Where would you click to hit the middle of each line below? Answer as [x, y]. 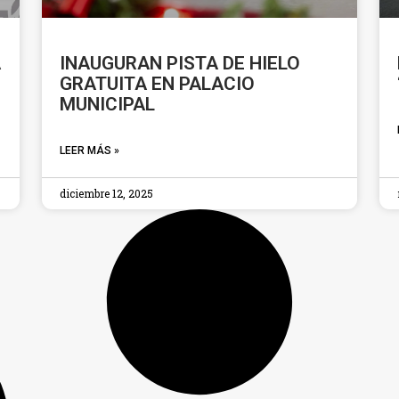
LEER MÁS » [90, 151]
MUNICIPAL [108, 105]
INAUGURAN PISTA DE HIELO [180, 64]
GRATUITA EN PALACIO [158, 84]
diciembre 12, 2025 [107, 194]
